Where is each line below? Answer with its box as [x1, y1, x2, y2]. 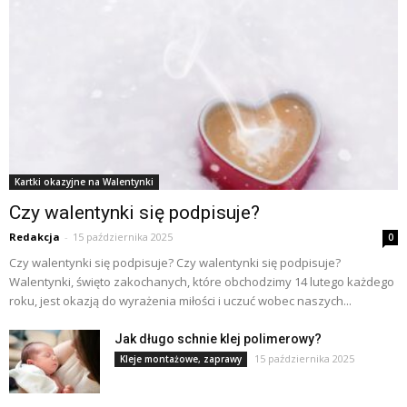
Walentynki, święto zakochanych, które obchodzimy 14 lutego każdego [9, 273, 394, 291]
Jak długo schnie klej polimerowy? [114, 332, 322, 347]
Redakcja [9, 230, 60, 244]
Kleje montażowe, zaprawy [120, 352, 242, 366]
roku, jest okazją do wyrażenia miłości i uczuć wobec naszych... [9, 293, 352, 310]
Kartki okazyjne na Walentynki [15, 175, 154, 189]
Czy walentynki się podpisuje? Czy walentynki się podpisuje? [9, 254, 341, 272]
